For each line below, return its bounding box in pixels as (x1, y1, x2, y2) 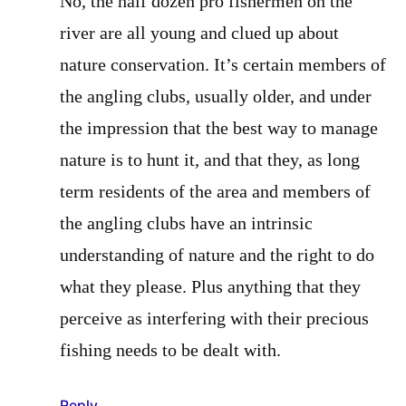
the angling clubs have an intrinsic (60, 213, 313, 235)
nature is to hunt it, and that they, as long (60, 150, 360, 171)
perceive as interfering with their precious (60, 308, 369, 330)
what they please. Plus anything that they (60, 276, 361, 298)
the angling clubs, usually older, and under (60, 86, 372, 108)
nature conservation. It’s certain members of (60, 54, 386, 76)
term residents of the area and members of (60, 181, 371, 203)
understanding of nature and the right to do (60, 245, 374, 266)
